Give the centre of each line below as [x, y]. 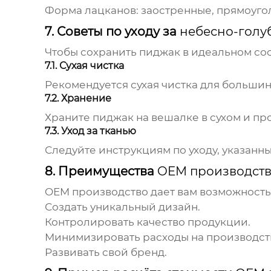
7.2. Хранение [78, 99]
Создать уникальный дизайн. [122, 207]
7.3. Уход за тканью [90, 131]
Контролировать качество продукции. [147, 222]
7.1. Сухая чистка [84, 66]
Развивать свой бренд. [106, 253]
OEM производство [96, 192]
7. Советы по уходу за [112, 32]
